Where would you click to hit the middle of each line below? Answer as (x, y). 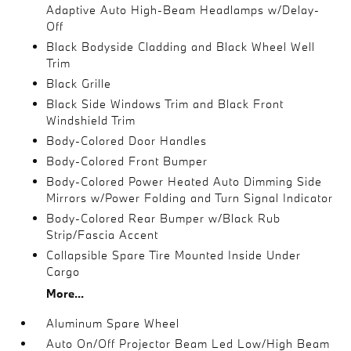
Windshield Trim (91, 120)
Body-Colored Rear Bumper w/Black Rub (164, 218)
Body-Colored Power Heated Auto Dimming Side (185, 181)
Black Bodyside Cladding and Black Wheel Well (181, 46)
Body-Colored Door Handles (127, 140)
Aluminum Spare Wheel (113, 323)
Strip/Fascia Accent (103, 234)
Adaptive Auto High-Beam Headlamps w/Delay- (183, 9)
